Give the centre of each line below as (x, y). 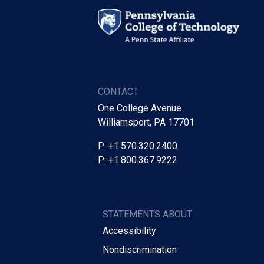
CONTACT (118, 91)
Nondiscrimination (140, 249)
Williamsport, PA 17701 (146, 122)
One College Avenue (140, 108)
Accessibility (129, 230)
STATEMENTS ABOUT (147, 214)
